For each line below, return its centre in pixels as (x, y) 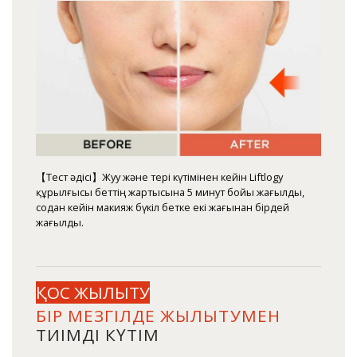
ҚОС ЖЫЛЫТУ (92, 292)
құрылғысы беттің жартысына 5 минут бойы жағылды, (170, 192)
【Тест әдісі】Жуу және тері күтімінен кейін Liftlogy (159, 177)
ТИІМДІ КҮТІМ (98, 334)
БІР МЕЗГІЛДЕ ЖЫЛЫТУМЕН (158, 315)
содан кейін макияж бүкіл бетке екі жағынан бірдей (163, 207)
